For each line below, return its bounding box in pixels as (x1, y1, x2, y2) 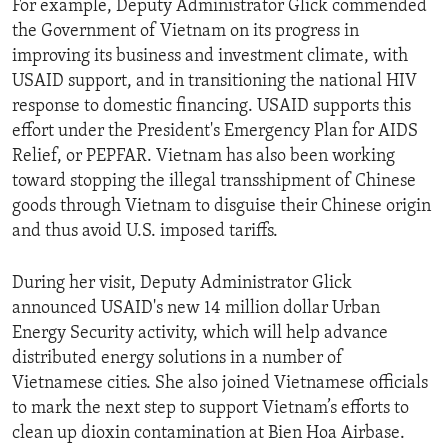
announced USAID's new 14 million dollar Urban (12, 299, 380, 319)
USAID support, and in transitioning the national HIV (12, 72, 417, 92)
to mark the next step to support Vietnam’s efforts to (12, 399, 409, 419)
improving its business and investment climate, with (12, 47, 408, 67)
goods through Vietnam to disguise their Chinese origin (12, 197, 431, 217)
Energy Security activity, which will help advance (12, 324, 388, 344)
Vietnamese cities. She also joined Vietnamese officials (12, 374, 428, 394)
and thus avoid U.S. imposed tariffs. (12, 222, 278, 242)
